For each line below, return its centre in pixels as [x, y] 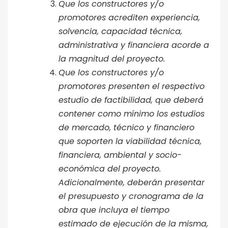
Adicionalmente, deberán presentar [132, 182]
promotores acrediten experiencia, [129, 17]
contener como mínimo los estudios [132, 113]
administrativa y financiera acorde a [134, 45]
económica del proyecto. [110, 168]
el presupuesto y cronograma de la [131, 196]
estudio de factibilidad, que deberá [131, 100]
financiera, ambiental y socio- [120, 155]
